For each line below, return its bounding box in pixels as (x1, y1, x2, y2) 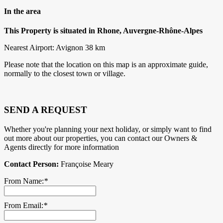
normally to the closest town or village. (4, 69, 125, 78)
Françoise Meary (59, 159, 113, 168)
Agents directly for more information (4, 142, 119, 151)
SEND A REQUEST (4, 105, 87, 115)
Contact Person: (4, 159, 59, 168)
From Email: (4, 201, 43, 210)
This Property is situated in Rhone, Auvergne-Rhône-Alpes (4, 26, 203, 35)
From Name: (4, 176, 44, 185)
